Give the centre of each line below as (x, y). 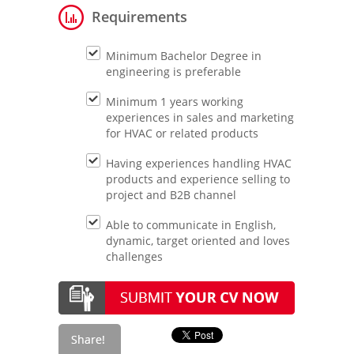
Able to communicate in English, (191, 225)
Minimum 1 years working (175, 102)
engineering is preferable (173, 72)
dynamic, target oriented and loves (198, 241)
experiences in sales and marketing (200, 117)
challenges (134, 256)
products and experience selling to (198, 179)
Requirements (139, 17)
